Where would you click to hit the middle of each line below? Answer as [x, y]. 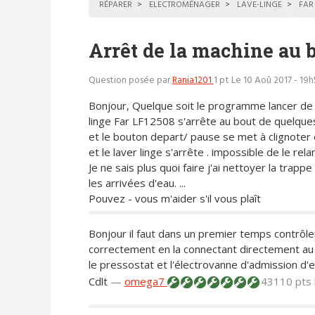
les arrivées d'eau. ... [137, 182]
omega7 [146, 282]
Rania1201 [193, 81]
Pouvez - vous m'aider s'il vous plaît [174, 198]
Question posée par [130, 81]
